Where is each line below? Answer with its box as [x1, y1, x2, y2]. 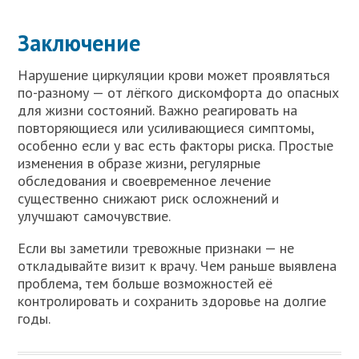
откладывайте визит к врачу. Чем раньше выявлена [18, 256, 337, 275]
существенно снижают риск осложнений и [18, 188, 280, 208]
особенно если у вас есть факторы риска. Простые [18, 135, 334, 155]
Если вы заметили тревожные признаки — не [18, 238, 295, 257]
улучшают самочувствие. [18, 206, 171, 225]
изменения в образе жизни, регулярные [18, 153, 261, 172]
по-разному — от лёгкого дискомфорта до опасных [18, 83, 340, 102]
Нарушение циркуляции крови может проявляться [18, 65, 331, 84]
